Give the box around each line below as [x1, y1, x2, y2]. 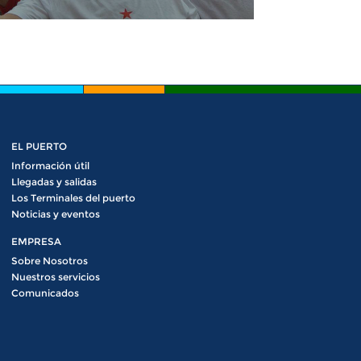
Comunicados [10, 287, 79, 299]
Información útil [10, 160, 89, 172]
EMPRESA [10, 235, 61, 247]
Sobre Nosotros [10, 255, 88, 267]
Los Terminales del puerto [10, 192, 135, 204]
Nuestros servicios [10, 271, 100, 283]
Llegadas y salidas [10, 176, 97, 188]
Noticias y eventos [10, 208, 100, 220]
